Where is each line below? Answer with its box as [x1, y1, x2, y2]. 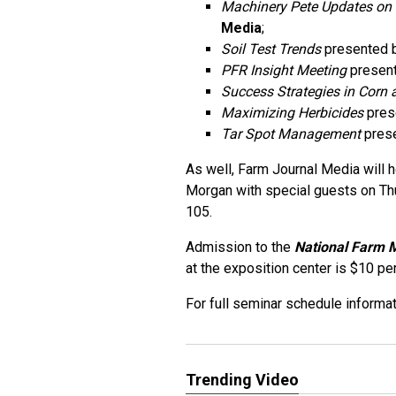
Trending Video [186, 370, 299, 389]
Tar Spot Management [221, 126, 361, 142]
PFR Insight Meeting [221, 62, 346, 79]
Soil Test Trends [221, 41, 321, 57]
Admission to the [186, 239, 294, 255]
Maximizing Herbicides [221, 104, 363, 121]
